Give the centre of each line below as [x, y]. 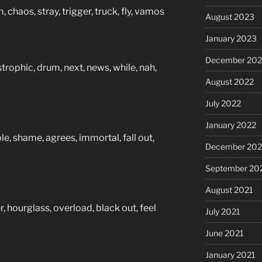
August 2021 [229, 189]
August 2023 [230, 16]
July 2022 [223, 103]
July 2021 [223, 211]
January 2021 [230, 254]
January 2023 [231, 38]
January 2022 [230, 125]
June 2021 [224, 233]
